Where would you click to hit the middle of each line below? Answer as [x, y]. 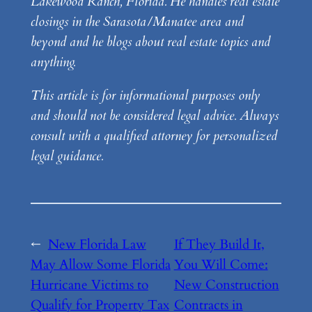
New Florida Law [97, 245]
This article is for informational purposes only [145, 96]
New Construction [226, 285]
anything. [53, 62]
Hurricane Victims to [89, 285]
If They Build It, [219, 245]
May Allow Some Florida [100, 265]
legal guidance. [67, 156]
